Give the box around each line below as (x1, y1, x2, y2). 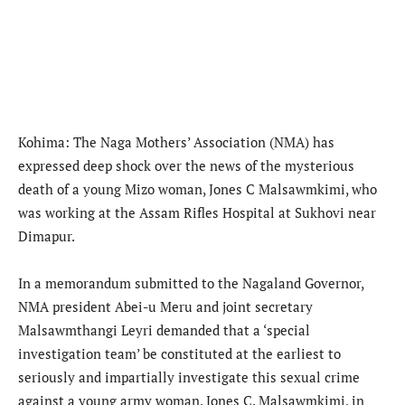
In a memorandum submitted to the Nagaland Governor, (18, 273, 363, 292)
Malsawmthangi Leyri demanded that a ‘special (18, 320, 310, 339)
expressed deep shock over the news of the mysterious (18, 155, 354, 174)
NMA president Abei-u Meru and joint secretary (18, 297, 313, 316)
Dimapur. (18, 226, 75, 245)
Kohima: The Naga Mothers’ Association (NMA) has (18, 132, 334, 151)
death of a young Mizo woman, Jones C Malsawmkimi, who (18, 179, 377, 198)
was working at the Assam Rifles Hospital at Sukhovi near (18, 202, 376, 221)
